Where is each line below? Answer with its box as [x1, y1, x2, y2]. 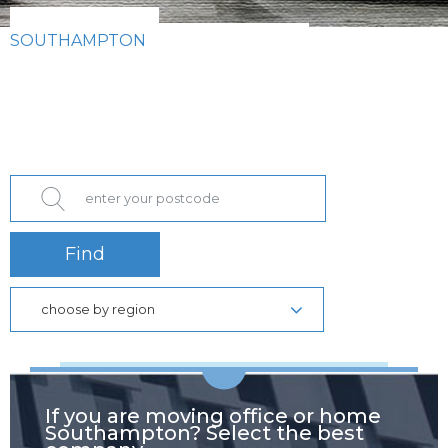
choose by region [41, 301, 155, 317]
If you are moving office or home [45, 404, 381, 428]
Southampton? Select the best [45, 421, 364, 445]
